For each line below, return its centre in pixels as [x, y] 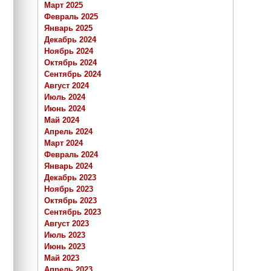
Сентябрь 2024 [73, 74]
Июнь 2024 [65, 109]
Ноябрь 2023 [69, 189]
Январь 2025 [68, 28]
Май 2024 [62, 120]
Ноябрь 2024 [69, 51]
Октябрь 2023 [70, 201]
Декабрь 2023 [70, 178]
